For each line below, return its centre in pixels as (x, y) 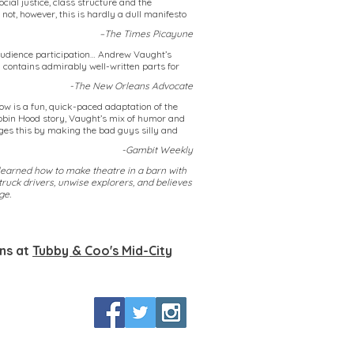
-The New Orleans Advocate (131, 86)
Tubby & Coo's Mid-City (102, 250)
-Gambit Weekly (157, 150)
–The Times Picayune (146, 34)
